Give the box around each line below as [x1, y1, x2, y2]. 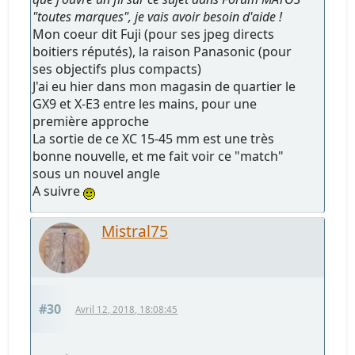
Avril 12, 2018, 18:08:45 [75, 303, 178, 316]
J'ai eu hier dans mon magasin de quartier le [32, 78, 296, 96]
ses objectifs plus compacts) [32, 60, 202, 78]
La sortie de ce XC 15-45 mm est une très [32, 130, 275, 148]
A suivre [32, 182, 84, 200]
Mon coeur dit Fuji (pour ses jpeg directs [32, 25, 275, 44]
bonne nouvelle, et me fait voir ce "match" [32, 147, 284, 166]
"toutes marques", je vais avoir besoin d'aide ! [32, 8, 283, 26]
